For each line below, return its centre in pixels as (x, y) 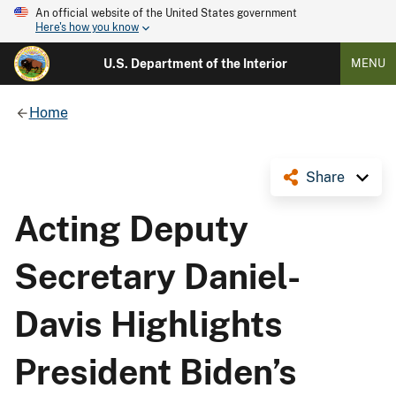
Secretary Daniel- (157, 276)
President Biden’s (156, 372)
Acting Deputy (131, 228)
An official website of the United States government (166, 13)
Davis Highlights (148, 324)
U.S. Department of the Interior (195, 64)
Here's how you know (87, 28)
